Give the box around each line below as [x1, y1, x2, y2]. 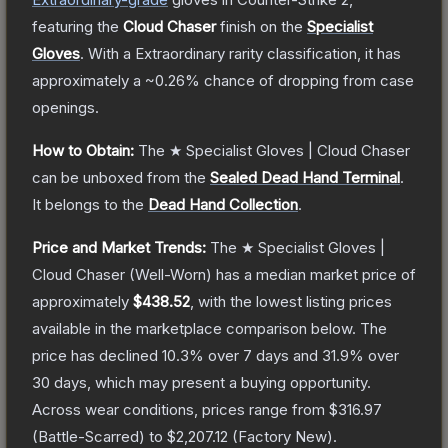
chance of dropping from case [200, 70, 414, 90]
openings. [32, 97, 99, 117]
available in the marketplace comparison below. [32, 318, 356, 338]
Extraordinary [135, 43, 225, 63]
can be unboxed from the [32, 167, 206, 187]
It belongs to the [32, 194, 148, 214]
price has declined [32, 345, 162, 365]
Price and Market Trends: [32, 237, 206, 257]
